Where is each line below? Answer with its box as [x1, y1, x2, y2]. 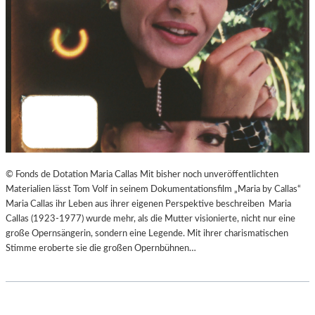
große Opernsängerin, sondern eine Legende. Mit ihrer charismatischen [6, 228, 288, 238]
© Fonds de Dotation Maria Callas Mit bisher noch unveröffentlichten [6, 169, 278, 179]
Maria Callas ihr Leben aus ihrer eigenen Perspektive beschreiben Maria [6, 198, 291, 209]
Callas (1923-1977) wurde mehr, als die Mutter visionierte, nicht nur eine [6, 213, 295, 224]
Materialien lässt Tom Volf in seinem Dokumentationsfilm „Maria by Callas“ [6, 184, 301, 194]
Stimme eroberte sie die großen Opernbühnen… [6, 243, 196, 253]
